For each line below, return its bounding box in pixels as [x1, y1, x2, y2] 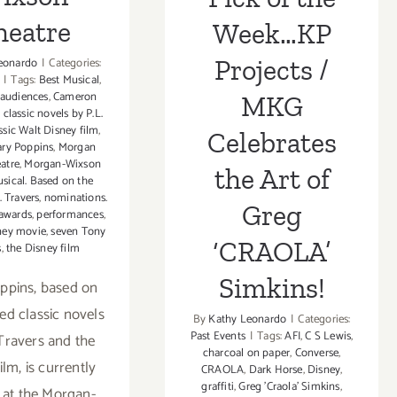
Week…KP [212, 17, 331, 51]
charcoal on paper [202, 344, 291, 363]
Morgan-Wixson [24, 154, 102, 174]
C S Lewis [305, 327, 352, 346]
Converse [294, 344, 339, 363]
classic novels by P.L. [3, 104, 104, 123]
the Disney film [5, 238, 80, 258]
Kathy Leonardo [208, 310, 287, 330]
